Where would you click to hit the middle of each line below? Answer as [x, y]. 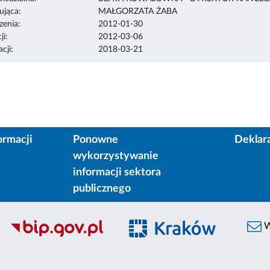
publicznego [102, 189]
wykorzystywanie [115, 156]
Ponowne [95, 140]
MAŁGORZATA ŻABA [137, 11]
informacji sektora [117, 173]
